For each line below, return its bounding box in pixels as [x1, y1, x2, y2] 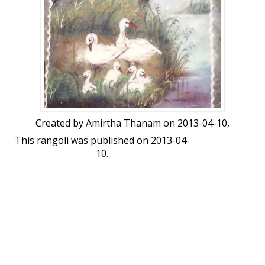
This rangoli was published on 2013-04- [14, 134, 190, 147]
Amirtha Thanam [86, 117, 161, 130]
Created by [35, 117, 86, 130]
